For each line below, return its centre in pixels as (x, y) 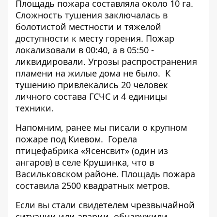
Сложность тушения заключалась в (92, 15)
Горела (123, 139)
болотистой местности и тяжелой (88, 27)
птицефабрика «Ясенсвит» (72, 151)
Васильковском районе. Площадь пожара (105, 174)
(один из (149, 151)
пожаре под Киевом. (62, 139)
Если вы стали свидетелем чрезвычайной (105, 205)
